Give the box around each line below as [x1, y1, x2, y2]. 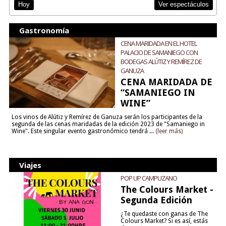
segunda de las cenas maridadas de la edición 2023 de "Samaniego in [11, 121, 205, 128]
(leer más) [155, 128, 183, 135]
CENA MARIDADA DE [120, 77, 212, 88]
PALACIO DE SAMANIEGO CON [120, 48, 198, 58]
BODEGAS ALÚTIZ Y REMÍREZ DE [120, 57, 202, 67]
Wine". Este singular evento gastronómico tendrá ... [11, 128, 155, 135]
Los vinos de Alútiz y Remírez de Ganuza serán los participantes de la [11, 114, 202, 121]
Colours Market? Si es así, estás [120, 217, 208, 225]
